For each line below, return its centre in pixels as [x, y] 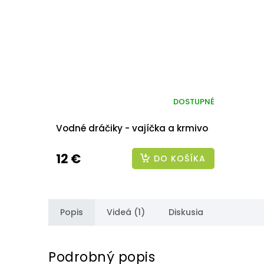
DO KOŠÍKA [179, 158]
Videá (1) [126, 212]
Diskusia [186, 212]
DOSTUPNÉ [194, 102]
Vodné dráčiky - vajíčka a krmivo [132, 128]
